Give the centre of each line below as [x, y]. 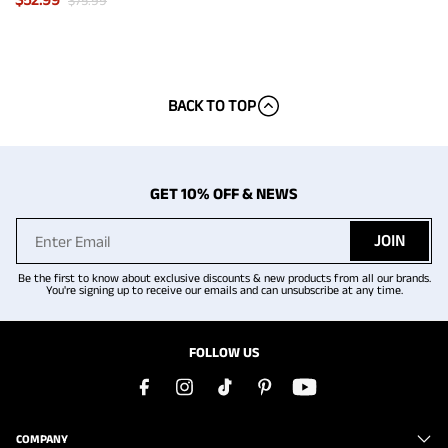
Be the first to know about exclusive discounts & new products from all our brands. [224, 278]
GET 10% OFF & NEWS [224, 194]
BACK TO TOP [211, 106]
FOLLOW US [224, 352]
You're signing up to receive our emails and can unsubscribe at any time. [224, 290]
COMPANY [42, 439]
